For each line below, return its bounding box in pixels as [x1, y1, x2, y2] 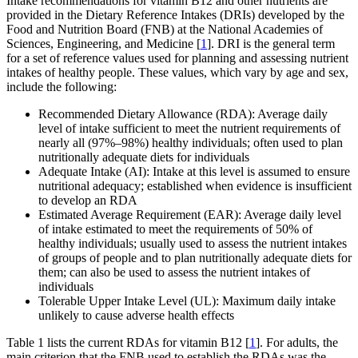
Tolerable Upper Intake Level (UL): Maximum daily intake [38, 293, 336, 308]
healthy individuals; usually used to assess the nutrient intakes [38, 236, 347, 250]
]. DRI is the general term [207, 36, 335, 50]
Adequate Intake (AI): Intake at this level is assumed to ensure [38, 164, 350, 178]
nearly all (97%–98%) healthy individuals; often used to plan [38, 135, 343, 149]
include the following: [6, 79, 117, 93]
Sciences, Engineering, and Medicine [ [6, 36, 201, 50]
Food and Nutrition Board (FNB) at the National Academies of [6, 22, 323, 36]
